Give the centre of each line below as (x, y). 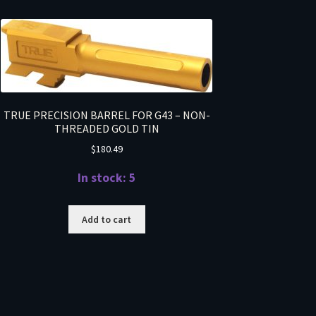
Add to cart (107, 219)
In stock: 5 (107, 178)
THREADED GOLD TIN (107, 128)
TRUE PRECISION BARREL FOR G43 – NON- (107, 115)
